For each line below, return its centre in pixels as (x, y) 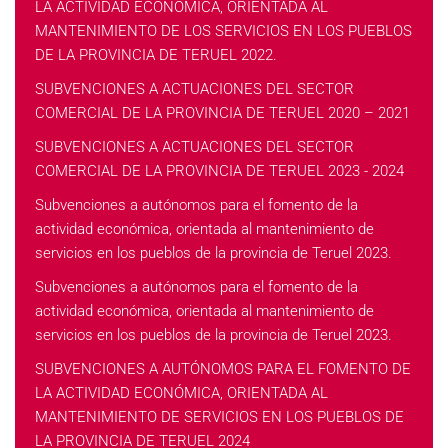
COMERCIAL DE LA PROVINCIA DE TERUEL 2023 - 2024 (219, 171)
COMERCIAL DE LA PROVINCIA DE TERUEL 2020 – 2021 (222, 113)
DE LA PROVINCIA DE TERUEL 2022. (156, 55)
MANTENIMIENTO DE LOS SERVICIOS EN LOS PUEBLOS (223, 31)
